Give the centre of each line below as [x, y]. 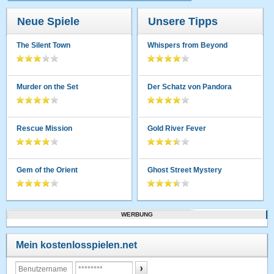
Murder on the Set [48, 87]
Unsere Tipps [183, 21]
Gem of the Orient [47, 170]
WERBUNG [137, 214]
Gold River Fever [177, 128]
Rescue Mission [45, 128]
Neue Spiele [49, 21]
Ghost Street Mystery [185, 170]
